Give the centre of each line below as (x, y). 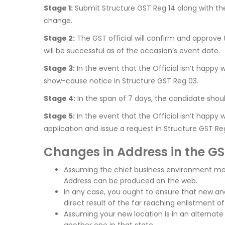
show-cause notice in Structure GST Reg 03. (121, 81)
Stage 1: (58, 8)
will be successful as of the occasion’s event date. (132, 51)
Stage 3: (59, 69)
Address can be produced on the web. (131, 181)
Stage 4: (60, 99)
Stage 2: (59, 38)
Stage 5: (59, 116)
